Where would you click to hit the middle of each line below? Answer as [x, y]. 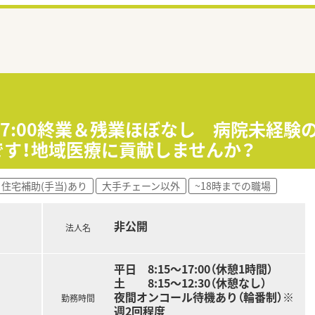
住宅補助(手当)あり [44, 186]
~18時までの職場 [233, 186]
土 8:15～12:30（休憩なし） [190, 283]
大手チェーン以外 [141, 186]
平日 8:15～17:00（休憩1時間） [193, 269]
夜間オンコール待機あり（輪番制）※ [204, 297]
